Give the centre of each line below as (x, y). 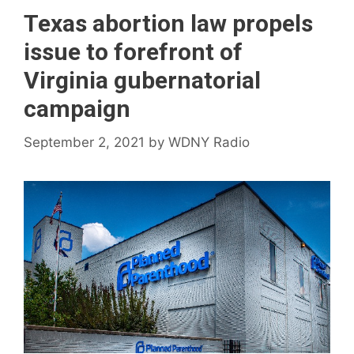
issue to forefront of (133, 52)
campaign (77, 109)
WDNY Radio (209, 142)
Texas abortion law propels (168, 23)
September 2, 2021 (84, 142)
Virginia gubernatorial (142, 80)
